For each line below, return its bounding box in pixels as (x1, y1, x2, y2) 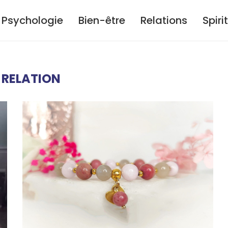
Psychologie (2, 13, 63, 27)
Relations (140, 13, 187, 27)
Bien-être (78, 13, 125, 27)
